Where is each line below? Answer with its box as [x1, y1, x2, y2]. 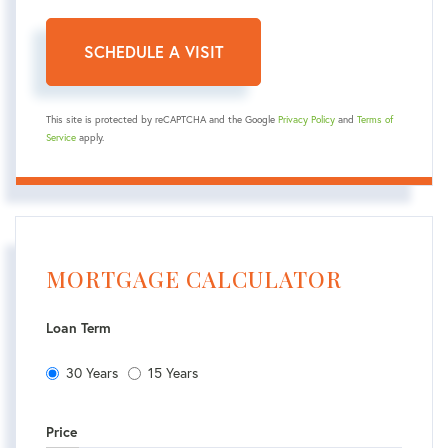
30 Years [66, 364, 118, 383]
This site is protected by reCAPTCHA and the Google [46, 113, 278, 127]
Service [46, 131, 76, 145]
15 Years [148, 364, 198, 383]
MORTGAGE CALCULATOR [46, 264, 342, 295]
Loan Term [46, 319, 111, 338]
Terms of [357, 113, 393, 127]
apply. [76, 131, 104, 145]
